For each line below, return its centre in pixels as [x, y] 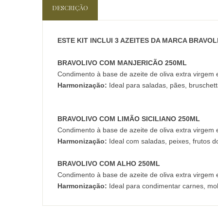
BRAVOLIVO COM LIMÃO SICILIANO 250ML [129, 119]
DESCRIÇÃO [70, 8]
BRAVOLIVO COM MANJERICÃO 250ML [122, 63]
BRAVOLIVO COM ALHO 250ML [109, 163]
